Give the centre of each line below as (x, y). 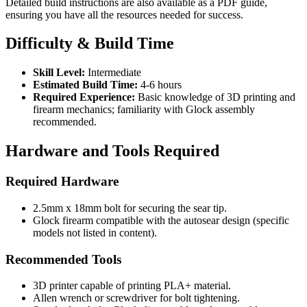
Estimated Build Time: (85, 85)
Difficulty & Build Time (90, 44)
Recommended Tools (63, 259)
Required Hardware (62, 182)
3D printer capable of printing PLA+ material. (132, 286)
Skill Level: (59, 73)
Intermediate (113, 73)
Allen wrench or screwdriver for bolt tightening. (136, 298)
